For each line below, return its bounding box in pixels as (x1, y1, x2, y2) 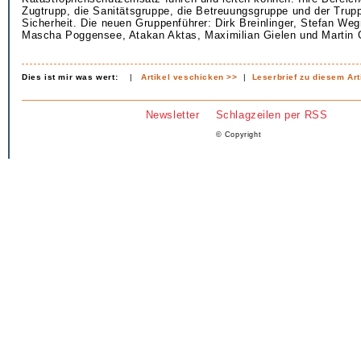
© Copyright (215, 131, 262, 139)
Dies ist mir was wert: (22, 73, 118, 81)
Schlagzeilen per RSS (215, 109, 328, 121)
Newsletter (145, 109, 200, 121)
